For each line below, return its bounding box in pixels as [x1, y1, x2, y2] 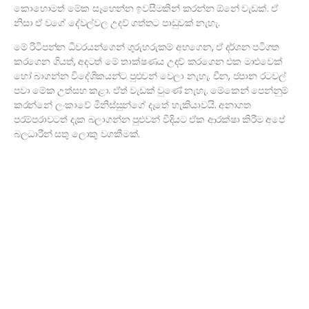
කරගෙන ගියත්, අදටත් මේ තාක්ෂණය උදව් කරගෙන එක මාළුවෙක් [14, 54, 283, 69]
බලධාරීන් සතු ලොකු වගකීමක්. [14, 127, 141, 141]
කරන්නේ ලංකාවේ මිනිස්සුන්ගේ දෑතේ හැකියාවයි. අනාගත [14, 98, 251, 112]
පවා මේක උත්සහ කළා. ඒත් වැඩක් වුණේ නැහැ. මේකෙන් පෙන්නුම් [14, 83, 289, 98]
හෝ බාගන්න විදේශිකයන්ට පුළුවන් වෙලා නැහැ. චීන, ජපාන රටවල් [14, 69, 286, 83]
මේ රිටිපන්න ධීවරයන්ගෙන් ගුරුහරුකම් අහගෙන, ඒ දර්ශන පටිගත [14, 40, 280, 54]
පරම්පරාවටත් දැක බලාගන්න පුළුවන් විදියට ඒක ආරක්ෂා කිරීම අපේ [14, 112, 285, 127]
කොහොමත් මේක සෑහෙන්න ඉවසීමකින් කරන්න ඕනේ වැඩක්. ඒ [14, 1, 278, 16]
